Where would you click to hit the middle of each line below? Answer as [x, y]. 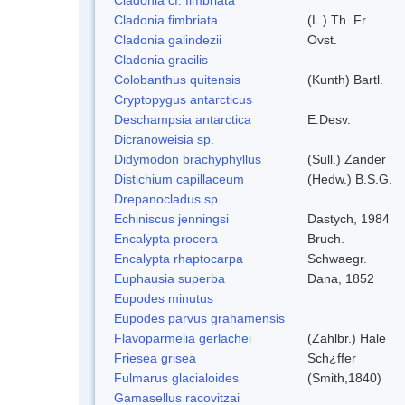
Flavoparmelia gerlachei [183, 338]
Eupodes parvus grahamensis [199, 318]
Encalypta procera [166, 238]
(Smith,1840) [344, 377]
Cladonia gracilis [161, 59]
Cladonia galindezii [168, 39]
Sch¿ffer [332, 358]
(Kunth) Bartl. [345, 79]
